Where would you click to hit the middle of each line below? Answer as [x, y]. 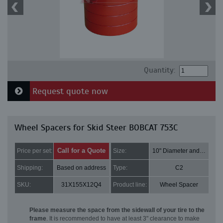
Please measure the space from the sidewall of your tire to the [117, 210]
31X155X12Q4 [81, 185]
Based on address [81, 168]
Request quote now [69, 91]
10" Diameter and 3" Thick [203, 151]
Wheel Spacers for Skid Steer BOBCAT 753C [96, 128]
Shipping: [30, 168]
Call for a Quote [81, 151]
